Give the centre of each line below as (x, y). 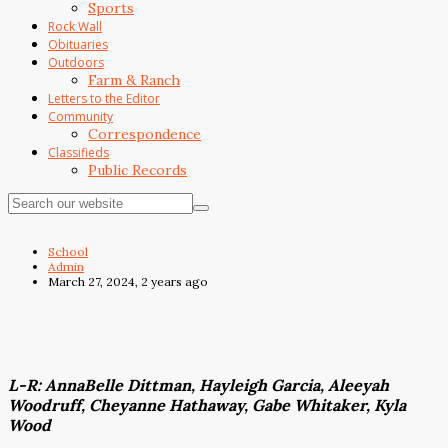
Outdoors (76, 62)
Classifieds (78, 152)
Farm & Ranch (134, 80)
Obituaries (78, 44)
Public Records (137, 170)
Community (80, 116)
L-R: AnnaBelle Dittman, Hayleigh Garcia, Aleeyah (198, 385)
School (68, 251)
